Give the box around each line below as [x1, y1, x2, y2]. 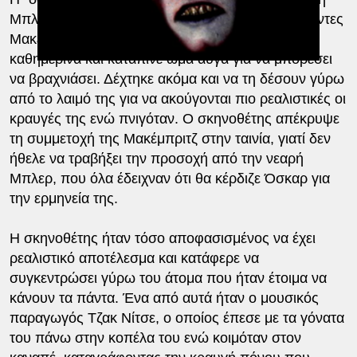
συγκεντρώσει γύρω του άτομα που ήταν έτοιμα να [9, 270, 327, 287]
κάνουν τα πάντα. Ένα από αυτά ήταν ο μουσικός [9, 290, 319, 307]
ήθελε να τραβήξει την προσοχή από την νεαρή [9, 151, 304, 167]
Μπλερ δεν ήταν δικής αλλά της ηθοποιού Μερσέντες [9, 11, 343, 28]
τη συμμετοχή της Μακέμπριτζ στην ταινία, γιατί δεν [9, 131, 331, 147]
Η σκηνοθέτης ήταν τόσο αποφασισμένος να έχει [9, 230, 316, 247]
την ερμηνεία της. [9, 190, 118, 207]
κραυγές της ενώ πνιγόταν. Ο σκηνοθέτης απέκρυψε [9, 111, 339, 127]
